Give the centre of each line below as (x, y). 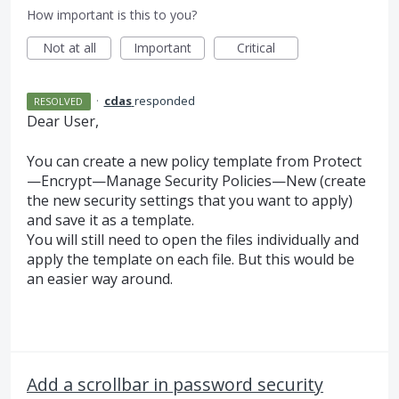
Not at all (69, 48)
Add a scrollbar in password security (175, 385)
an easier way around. (100, 278)
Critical (256, 48)
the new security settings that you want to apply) (190, 200)
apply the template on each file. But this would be (191, 259)
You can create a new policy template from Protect (194, 161)
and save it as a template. (110, 220)
